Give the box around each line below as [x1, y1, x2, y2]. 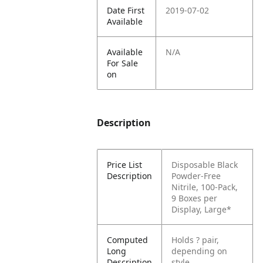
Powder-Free [171, 170, 221, 181]
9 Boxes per [171, 193, 218, 204]
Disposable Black [171, 159, 238, 170]
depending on [171, 245, 228, 257]
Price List [107, 159, 143, 170]
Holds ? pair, [171, 234, 220, 245]
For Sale [107, 58, 139, 69]
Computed [107, 234, 149, 245]
